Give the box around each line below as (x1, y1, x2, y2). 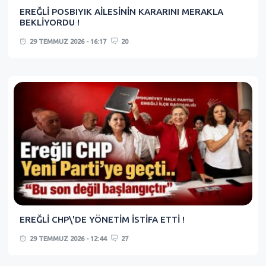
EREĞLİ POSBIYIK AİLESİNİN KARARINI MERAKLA (20, 7, 223, 17)
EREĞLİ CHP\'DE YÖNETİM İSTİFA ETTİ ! (20, 214, 185, 225)
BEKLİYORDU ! (20, 17, 80, 28)
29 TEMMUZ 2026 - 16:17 (28, 38, 106, 46)
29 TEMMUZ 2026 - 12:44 (28, 235, 106, 243)
